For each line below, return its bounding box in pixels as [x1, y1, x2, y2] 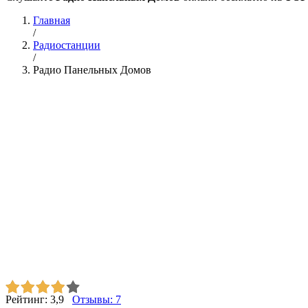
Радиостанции [33, 39, 100, 51]
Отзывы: [72, 294, 115, 305]
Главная [33, 14, 70, 26]
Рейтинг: [5, 294, 50, 305]
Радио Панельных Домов [33, 64, 151, 76]
